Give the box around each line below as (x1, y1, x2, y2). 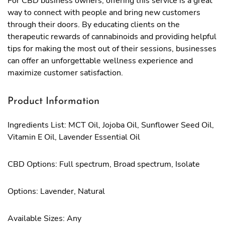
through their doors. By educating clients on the (8, 19, 180, 30)
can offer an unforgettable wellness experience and (8, 55, 193, 66)
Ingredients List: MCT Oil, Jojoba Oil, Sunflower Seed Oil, (8, 120, 214, 131)
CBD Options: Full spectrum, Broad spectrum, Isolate (8, 159, 200, 170)
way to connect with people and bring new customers (8, 7, 200, 18)
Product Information (8, 96, 99, 106)
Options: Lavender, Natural (8, 186, 105, 197)
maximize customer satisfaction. (8, 67, 123, 78)
